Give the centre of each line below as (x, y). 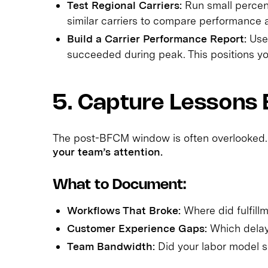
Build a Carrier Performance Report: (157, 38)
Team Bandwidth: (111, 246)
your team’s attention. (108, 151)
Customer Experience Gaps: (137, 228)
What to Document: (119, 185)
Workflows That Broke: (124, 210)
